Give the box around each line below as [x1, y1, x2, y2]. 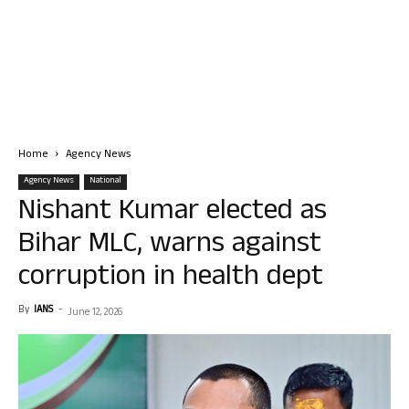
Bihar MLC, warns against [18, 222, 321, 270]
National [89, 173, 121, 189]
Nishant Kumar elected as [18, 189, 327, 237]
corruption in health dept [18, 255, 323, 303]
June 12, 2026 [68, 305, 122, 321]
